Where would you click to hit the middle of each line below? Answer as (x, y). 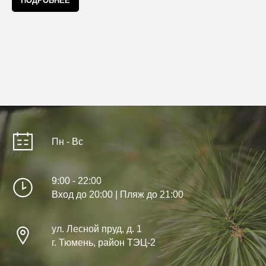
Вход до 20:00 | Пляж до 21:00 (118, 195)
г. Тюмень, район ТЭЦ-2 (104, 243)
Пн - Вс (68, 141)
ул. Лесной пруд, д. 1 (97, 229)
